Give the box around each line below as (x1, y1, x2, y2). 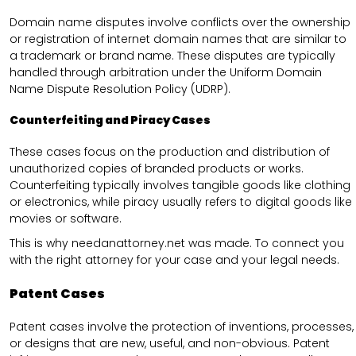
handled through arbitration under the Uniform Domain (10, 64, 322, 80)
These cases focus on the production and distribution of (10, 143, 330, 160)
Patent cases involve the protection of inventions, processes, (10, 319, 354, 335)
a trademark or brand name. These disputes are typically (10, 47, 335, 64)
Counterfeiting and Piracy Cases (10, 112, 211, 129)
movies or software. (10, 210, 122, 226)
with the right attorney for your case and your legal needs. (10, 251, 342, 268)
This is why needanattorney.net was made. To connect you (10, 234, 344, 251)
